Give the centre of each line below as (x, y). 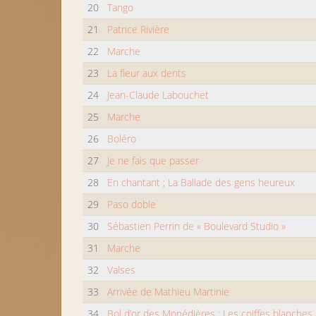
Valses (122, 270)
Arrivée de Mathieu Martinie (169, 292)
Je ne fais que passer (153, 160)
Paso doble (132, 204)
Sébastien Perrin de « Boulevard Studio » (197, 226)
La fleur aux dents (147, 73)
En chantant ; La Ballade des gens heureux (201, 182)
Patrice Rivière (139, 29)
